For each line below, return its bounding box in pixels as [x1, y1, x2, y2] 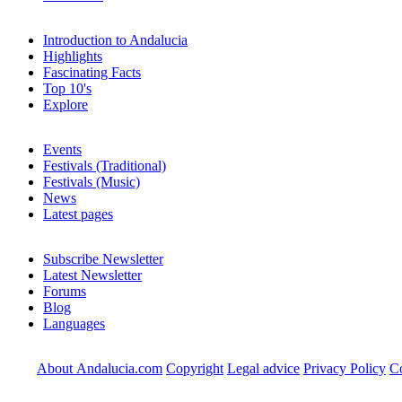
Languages [43, 315, 105, 331]
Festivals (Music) [43, 173, 140, 189]
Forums [43, 283, 86, 299]
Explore [43, 96, 88, 112]
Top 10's [43, 80, 92, 96]
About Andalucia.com [37, 360, 162, 376]
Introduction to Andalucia [43, 31, 188, 48]
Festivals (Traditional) [43, 157, 166, 173]
